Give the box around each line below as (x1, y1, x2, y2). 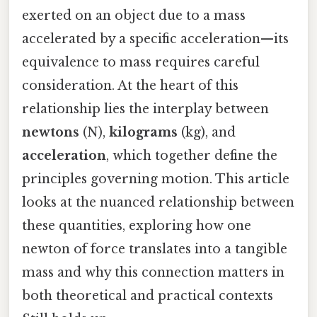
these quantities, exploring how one (22, 218, 251, 234)
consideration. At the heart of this (22, 78, 238, 94)
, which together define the (106, 148, 277, 164)
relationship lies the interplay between (22, 101, 269, 117)
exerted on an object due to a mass (22, 8, 246, 24)
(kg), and (178, 125, 236, 141)
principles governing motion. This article (22, 171, 289, 188)
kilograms (109, 125, 178, 141)
